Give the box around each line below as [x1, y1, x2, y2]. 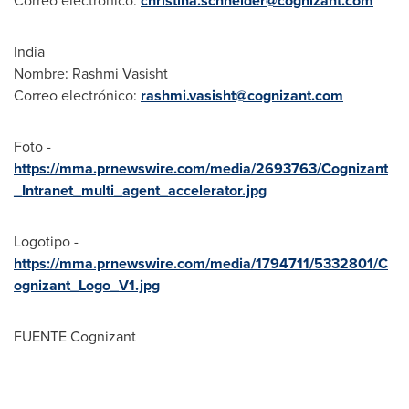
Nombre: [14, 62, 72, 84]
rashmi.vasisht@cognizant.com [141, 84, 343, 106]
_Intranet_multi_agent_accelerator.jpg [14, 179, 267, 201]
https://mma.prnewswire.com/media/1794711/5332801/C [14, 252, 388, 274]
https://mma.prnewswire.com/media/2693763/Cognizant [14, 157, 388, 179]
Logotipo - [14, 230, 79, 252]
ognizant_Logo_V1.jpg [14, 274, 160, 296]
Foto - [14, 135, 51, 157]
